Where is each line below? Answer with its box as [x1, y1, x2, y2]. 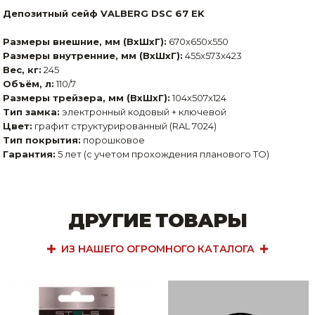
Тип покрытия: [3, 134, 82, 146]
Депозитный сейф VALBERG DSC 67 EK [3, 8, 205, 20]
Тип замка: [3, 106, 60, 118]
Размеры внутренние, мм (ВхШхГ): [3, 50, 184, 62]
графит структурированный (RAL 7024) [32, 120, 217, 132]
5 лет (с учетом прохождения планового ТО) [56, 148, 270, 160]
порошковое [81, 134, 146, 146]
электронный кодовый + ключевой [60, 106, 227, 118]
